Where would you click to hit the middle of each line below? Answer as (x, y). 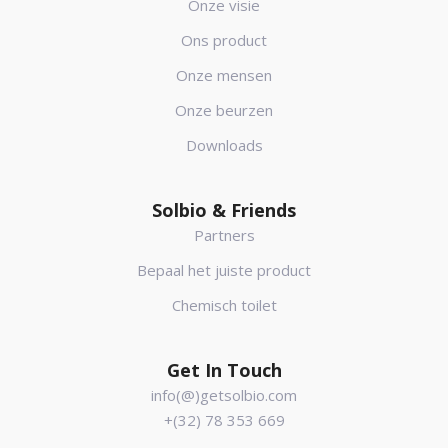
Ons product (224, 40)
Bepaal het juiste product (224, 270)
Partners (224, 235)
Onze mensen (224, 75)
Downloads (224, 145)
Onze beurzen (224, 110)
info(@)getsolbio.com (224, 395)
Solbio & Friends (224, 210)
